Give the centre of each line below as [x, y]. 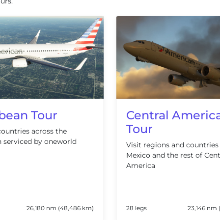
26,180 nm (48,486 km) [60, 208]
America [141, 166]
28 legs [137, 208]
